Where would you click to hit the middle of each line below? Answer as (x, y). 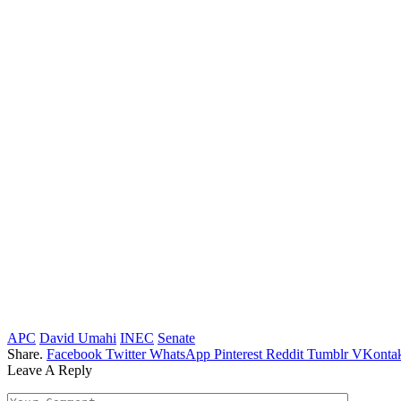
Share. (25, 354)
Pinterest (238, 354)
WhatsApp (180, 354)
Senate (176, 338)
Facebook (74, 354)
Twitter (126, 354)
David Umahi (78, 338)
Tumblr (328, 354)
